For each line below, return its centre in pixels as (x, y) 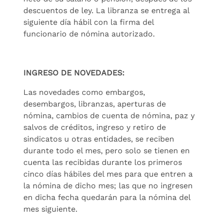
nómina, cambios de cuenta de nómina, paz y (109, 115)
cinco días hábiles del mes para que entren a (108, 174)
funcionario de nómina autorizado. (89, 34)
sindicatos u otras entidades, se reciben (99, 139)
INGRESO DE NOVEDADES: (74, 73)
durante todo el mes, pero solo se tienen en (107, 150)
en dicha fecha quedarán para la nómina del (107, 197)
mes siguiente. (50, 209)
